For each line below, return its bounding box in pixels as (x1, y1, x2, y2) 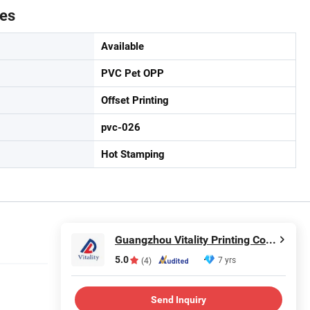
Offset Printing (101, 94, 169, 107)
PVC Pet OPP (101, 67, 164, 80)
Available (101, 40, 144, 53)
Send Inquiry (151, 293, 206, 305)
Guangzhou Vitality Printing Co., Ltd (266, 233, 276, 247)
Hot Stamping (101, 148, 165, 161)
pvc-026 (101, 121, 140, 134)
